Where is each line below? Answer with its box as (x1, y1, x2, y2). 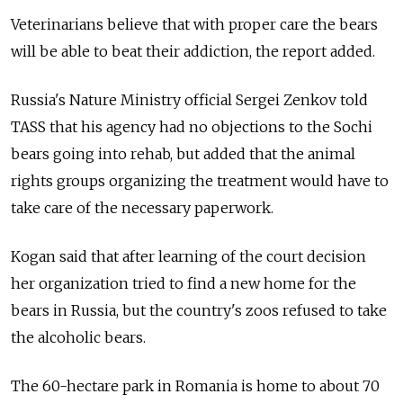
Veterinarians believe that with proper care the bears (11, 15, 378, 34)
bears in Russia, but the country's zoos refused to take (11, 301, 387, 320)
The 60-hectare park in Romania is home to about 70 (11, 377, 380, 396)
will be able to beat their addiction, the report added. (11, 42, 375, 61)
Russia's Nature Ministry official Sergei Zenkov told (11, 91, 368, 110)
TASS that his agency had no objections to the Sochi (11, 118, 372, 137)
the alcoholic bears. (11, 328, 146, 347)
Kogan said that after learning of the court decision (11, 247, 366, 266)
